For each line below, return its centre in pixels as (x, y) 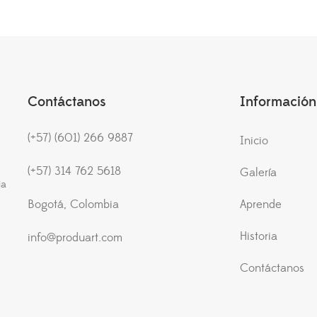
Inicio (254, 141)
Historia (259, 237)
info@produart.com (75, 238)
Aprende (261, 205)
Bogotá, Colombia (73, 205)
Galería (258, 173)
